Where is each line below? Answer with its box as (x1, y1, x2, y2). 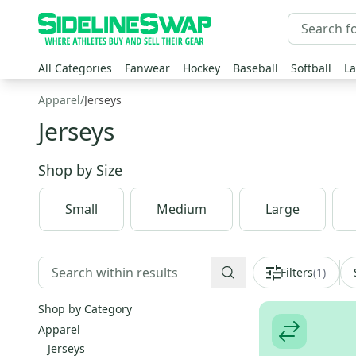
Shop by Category (38, 301, 132, 316)
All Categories (38, 60, 112, 75)
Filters (281, 265, 313, 280)
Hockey (183, 60, 220, 75)
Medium (157, 200, 207, 218)
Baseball (233, 60, 278, 75)
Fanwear (125, 60, 170, 75)
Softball (291, 60, 331, 75)
